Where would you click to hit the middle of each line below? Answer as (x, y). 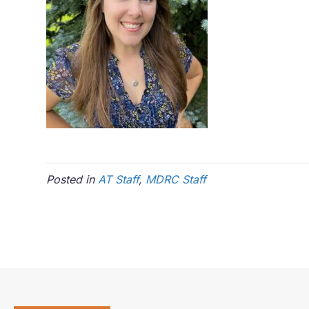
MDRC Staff (176, 179)
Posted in (72, 179)
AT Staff (119, 179)
